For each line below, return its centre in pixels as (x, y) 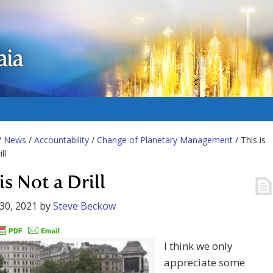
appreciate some (204, 263)
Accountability (62, 140)
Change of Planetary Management (165, 140)
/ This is (249, 140)
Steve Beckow (84, 206)
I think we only (198, 246)
